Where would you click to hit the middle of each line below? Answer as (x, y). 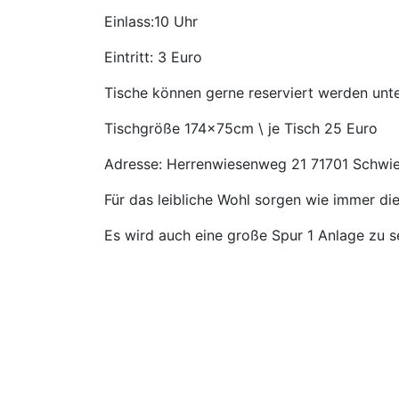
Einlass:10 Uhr (151, 22)
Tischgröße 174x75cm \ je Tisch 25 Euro (241, 129)
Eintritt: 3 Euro (153, 57)
